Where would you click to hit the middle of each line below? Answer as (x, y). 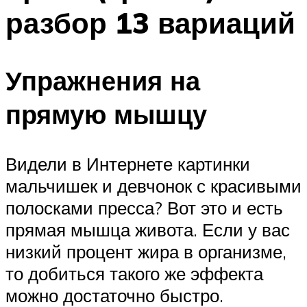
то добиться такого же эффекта (134, 274)
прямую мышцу (106, 114)
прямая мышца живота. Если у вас (148, 230)
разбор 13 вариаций (150, 22)
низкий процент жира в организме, (146, 252)
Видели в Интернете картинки (128, 164)
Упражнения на (103, 81)
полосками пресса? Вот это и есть (144, 208)
